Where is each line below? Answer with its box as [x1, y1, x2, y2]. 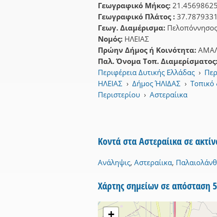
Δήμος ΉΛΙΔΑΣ [132, 78, 181, 89]
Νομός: [98, 34, 124, 44]
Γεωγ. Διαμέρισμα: [98, 23, 167, 33]
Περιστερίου [98, 90, 140, 100]
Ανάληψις [98, 157, 130, 168]
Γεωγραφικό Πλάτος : [98, 12, 177, 22]
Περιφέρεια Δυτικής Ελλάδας [98, 67, 195, 77]
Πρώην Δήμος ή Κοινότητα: [98, 45, 198, 55]
